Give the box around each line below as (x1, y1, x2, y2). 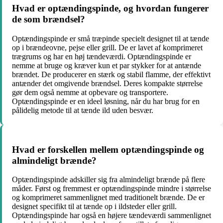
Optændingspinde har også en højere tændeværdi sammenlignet (12, 211, 211, 220)
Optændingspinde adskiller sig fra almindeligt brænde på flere (12, 175, 205, 184)
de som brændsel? (12, 14, 85, 25)
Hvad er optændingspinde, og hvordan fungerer (12, 3, 209, 14)
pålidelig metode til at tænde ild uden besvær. (12, 106, 153, 114)
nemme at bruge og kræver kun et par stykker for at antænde (12, 61, 201, 70)
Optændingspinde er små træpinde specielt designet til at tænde (12, 34, 209, 43)
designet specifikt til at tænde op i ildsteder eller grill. (12, 202, 177, 211)
